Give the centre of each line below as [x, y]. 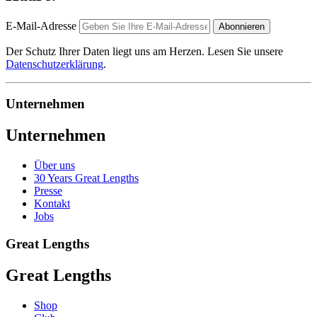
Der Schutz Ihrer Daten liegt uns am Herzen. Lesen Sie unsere [144, 51]
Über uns [54, 166]
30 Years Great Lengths [86, 178]
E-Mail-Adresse [41, 25]
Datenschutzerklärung [54, 64]
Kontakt [52, 204]
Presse [48, 191]
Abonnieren [242, 26]
